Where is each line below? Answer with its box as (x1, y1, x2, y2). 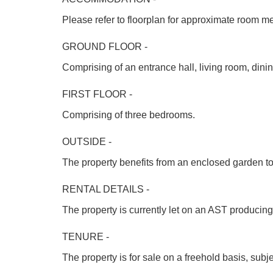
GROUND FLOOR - (62, 41, 147, 52)
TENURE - (62, 232, 109, 242)
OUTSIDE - (62, 136, 112, 147)
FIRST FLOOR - (62, 89, 132, 99)
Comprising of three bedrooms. (62, 110, 195, 120)
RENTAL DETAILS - (62, 184, 149, 194)
